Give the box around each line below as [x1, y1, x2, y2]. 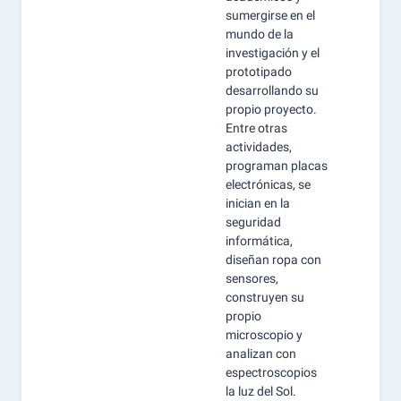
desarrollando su [226, 83, 319, 98]
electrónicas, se [226, 177, 311, 192]
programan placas [226, 158, 328, 173]
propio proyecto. [226, 102, 317, 116]
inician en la [226, 196, 290, 210]
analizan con [226, 346, 296, 361]
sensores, [226, 271, 278, 286]
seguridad [226, 215, 281, 229]
